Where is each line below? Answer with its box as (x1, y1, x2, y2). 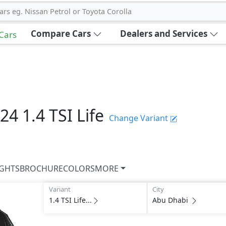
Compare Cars (30, 28, 91, 39)
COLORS (63, 163, 95, 174)
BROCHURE (20, 163, 63, 174)
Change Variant (109, 112, 168, 124)
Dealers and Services (120, 28, 207, 39)
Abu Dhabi (152, 195, 188, 205)
